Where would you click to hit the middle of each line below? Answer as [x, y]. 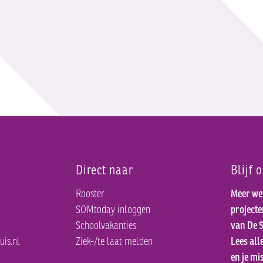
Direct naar [105, 169]
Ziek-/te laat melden [114, 240]
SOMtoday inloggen [113, 209]
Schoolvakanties [106, 225]
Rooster [90, 193]
